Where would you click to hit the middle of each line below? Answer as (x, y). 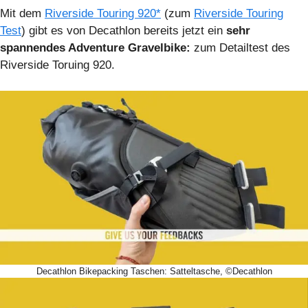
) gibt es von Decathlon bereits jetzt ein (124, 30)
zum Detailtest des (240, 47)
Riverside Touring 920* (103, 13)
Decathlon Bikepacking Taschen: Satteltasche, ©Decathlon (154, 271)
